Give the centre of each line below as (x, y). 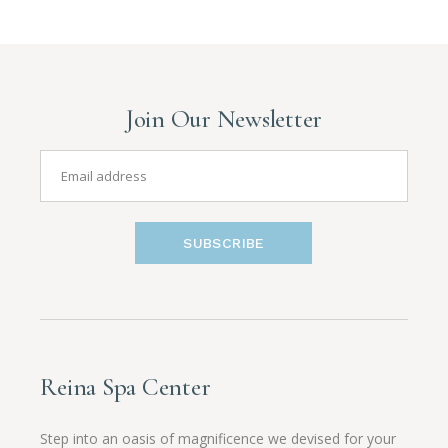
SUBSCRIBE (224, 242)
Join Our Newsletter (224, 118)
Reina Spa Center (125, 386)
